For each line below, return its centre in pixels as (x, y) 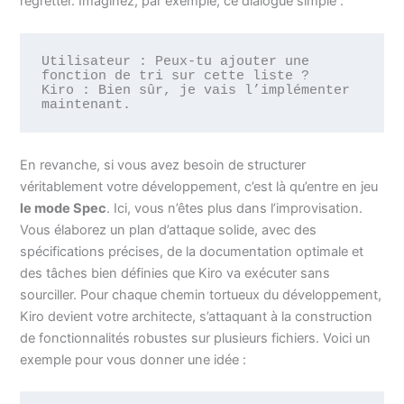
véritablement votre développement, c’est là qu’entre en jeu (199, 186)
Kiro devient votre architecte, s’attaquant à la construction (197, 316)
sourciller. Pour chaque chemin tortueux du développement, (201, 294)
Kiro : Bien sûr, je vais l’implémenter (195, 91)
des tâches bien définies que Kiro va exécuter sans (175, 273)
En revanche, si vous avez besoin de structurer (163, 165)
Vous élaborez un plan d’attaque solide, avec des (169, 230)
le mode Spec (64, 208)
